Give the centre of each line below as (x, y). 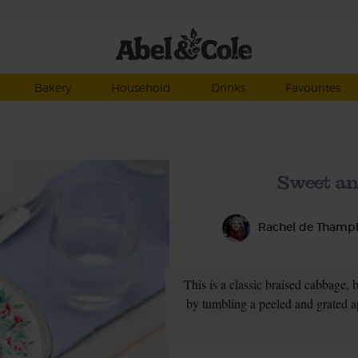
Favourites (312, 88)
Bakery (52, 88)
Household (141, 88)
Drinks (228, 88)
